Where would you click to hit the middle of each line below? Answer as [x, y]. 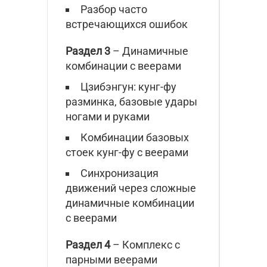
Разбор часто [114, 9]
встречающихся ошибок [127, 24]
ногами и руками [108, 116]
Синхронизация [119, 173]
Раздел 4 [88, 244]
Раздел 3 [88, 51]
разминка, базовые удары [131, 101]
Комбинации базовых [135, 137]
